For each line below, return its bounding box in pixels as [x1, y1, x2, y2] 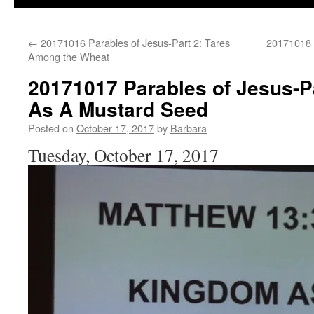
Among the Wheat [28, 49, 109, 64]
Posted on [28, 121, 74, 135]
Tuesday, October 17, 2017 [28, 143, 219, 167]
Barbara [170, 121, 207, 135]
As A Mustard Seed [28, 95, 208, 123]
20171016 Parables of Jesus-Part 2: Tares [38, 35, 230, 50]
